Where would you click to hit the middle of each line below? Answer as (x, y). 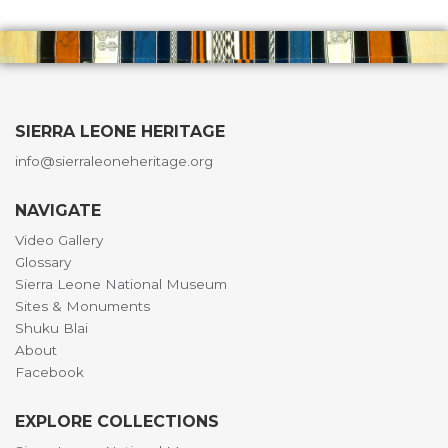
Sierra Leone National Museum (121, 284)
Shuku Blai (51, 328)
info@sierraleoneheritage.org (114, 161)
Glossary (43, 262)
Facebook (49, 372)
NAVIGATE (58, 210)
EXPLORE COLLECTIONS (117, 421)
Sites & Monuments (82, 306)
